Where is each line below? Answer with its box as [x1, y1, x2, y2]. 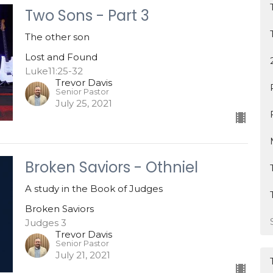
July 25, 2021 [55, 97, 112, 109]
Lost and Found [24, 51, 97, 63]
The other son [24, 30, 90, 43]
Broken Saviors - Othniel [24, 157, 198, 177]
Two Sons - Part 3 [24, 5, 149, 26]
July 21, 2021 [55, 249, 110, 261]
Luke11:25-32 [24, 65, 83, 77]
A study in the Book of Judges [24, 182, 163, 194]
